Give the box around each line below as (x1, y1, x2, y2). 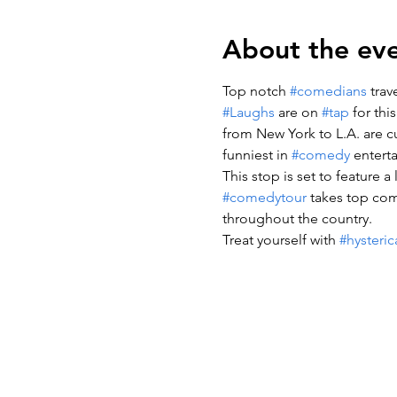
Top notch (222, 82, 290, 99)
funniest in (222, 146, 292, 163)
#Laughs (222, 104, 275, 121)
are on (274, 104, 322, 121)
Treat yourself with (222, 231, 339, 248)
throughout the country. (222, 210, 372, 227)
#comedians (289, 82, 367, 99)
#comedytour (222, 189, 307, 206)
